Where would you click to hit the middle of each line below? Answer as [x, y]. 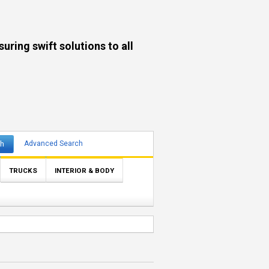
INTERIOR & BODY [84, 171]
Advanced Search [53, 144]
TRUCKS [23, 171]
